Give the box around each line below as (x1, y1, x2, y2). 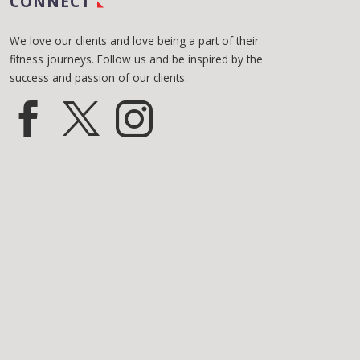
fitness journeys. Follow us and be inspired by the (10, 51, 263, 67)
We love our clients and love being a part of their (10, 32, 259, 48)
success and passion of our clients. (10, 69, 187, 85)
